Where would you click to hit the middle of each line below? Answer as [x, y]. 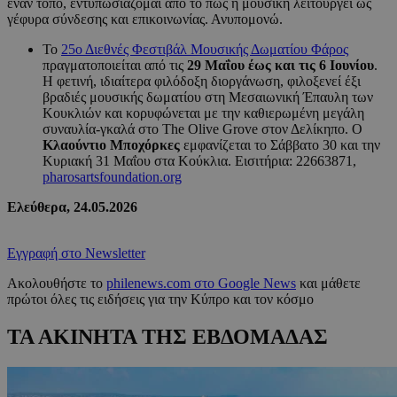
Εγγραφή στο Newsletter [76, 253]
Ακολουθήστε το [57, 284]
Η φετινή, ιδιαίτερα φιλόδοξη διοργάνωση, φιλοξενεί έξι [202, 82]
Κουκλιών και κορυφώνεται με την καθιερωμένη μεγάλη [203, 113]
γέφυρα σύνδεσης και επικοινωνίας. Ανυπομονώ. [145, 19]
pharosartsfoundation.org [112, 177]
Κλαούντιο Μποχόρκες [113, 145]
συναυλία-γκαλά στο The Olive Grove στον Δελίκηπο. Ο [202, 129]
